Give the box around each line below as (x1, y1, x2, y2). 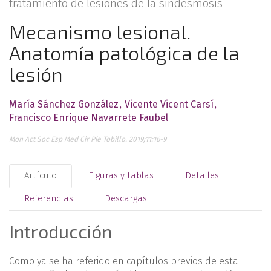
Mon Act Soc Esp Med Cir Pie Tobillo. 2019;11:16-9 (9, 135, 166, 143)
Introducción (9, 220, 112, 242)
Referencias (24, 193, 73, 204)
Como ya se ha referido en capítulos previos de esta (9, 255, 238, 267)
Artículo (24, 170, 57, 181)
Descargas (105, 193, 147, 204)
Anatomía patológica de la (9, 41, 240, 64)
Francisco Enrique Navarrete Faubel (9, 112, 168, 123)
